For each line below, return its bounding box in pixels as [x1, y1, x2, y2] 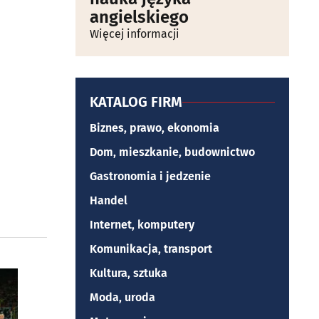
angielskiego [90, 7, 189, 27]
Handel [90, 194, 127, 207]
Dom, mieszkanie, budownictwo [90, 145, 255, 159]
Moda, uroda [90, 291, 155, 304]
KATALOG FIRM [90, 93, 182, 110]
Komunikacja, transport [90, 242, 212, 256]
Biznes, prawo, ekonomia [90, 121, 219, 135]
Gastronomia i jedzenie [90, 169, 211, 183]
